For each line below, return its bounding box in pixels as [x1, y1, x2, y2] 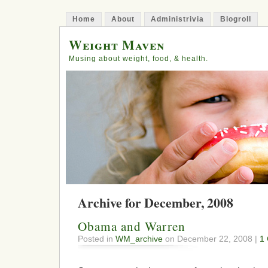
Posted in [78, 234, 115, 244]
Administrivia [151, 15, 204, 23]
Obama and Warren [78, 218, 185, 235]
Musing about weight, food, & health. [69, 54, 208, 63]
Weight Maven [69, 35, 165, 54]
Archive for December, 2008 [78, 193, 233, 212]
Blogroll [220, 15, 251, 23]
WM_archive [115, 234, 163, 244]
